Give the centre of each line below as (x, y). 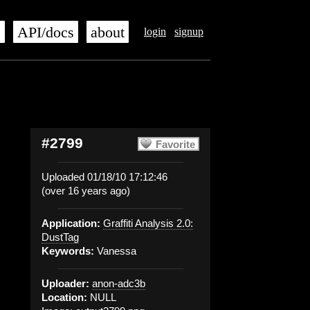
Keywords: (68, 251)
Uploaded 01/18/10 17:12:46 (104, 177)
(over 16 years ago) (86, 191)
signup (189, 31)
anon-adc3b (119, 283)
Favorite (175, 144)
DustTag (60, 237)
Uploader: (65, 283)
